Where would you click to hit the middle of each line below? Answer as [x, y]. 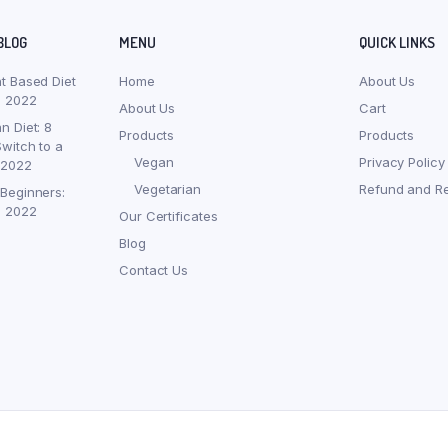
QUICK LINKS [397, 43]
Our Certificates [168, 216]
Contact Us [153, 270]
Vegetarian [167, 189]
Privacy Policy [402, 162]
